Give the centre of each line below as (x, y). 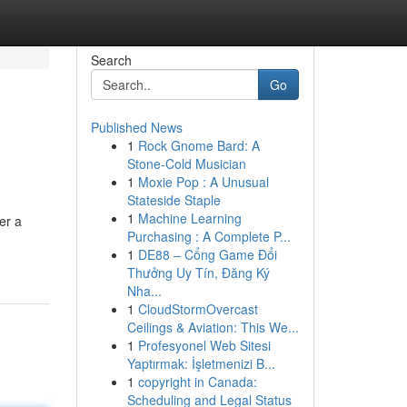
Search (111, 60)
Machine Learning (189, 218)
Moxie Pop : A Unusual (203, 182)
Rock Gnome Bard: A (199, 145)
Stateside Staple (174, 200)
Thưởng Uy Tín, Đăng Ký (198, 273)
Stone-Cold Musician (186, 164)
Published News (136, 127)
